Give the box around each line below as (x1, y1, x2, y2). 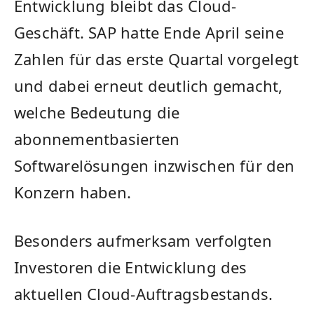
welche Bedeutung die (14, 102, 180, 123)
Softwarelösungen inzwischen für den (14, 155, 295, 177)
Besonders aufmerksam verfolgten (14, 229, 272, 251)
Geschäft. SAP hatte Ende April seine (14, 22, 284, 43)
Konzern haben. (14, 182, 132, 203)
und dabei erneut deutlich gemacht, (14, 75, 283, 97)
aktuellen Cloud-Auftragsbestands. (14, 282, 273, 304)
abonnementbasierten (14, 128, 180, 150)
